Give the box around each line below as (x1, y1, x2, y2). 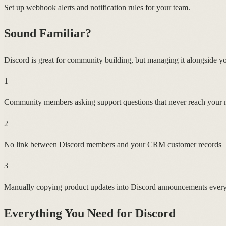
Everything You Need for (4, 207, 135, 220)
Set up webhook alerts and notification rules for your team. (4, 3, 190, 12)
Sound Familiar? (4, 27, 91, 40)
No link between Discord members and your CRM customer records (4, 140, 221, 149)
